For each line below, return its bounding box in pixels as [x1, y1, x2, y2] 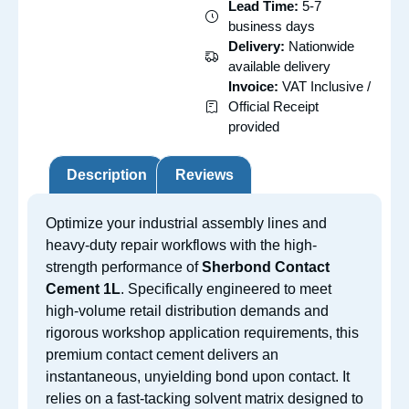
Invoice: [228, 78, 278, 94]
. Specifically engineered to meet [121, 281, 331, 298]
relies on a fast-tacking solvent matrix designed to [46, 391, 363, 407]
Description [67, 166, 148, 183]
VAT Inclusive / [278, 78, 371, 94]
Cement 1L [46, 281, 121, 298]
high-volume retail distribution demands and [46, 303, 329, 320]
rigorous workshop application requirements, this [46, 325, 359, 341]
